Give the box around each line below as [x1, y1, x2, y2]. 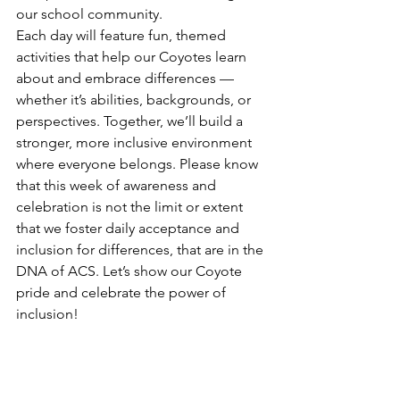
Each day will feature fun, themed [16, 26, 229, 44]
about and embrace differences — [16, 69, 237, 87]
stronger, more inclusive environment [16, 133, 255, 151]
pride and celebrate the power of [16, 283, 229, 301]
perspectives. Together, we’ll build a [16, 112, 246, 129]
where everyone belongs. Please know [16, 154, 262, 172]
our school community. [16, 4, 170, 22]
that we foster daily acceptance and [16, 219, 243, 237]
